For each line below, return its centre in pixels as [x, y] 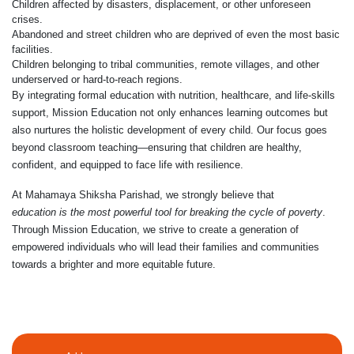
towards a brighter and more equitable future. [114, 265]
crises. [27, 20]
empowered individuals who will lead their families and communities [166, 247]
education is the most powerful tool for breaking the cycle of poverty [167, 213]
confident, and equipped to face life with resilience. [128, 165]
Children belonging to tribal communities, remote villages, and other [166, 65]
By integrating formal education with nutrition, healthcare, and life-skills [173, 96]
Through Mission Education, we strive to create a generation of [155, 230]
